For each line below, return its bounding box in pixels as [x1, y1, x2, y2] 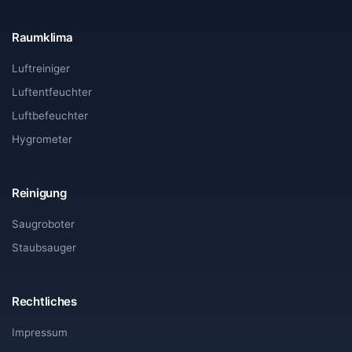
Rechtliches [12, 293, 77, 309]
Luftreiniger [12, 61, 70, 75]
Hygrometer [12, 132, 72, 145]
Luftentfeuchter [12, 85, 92, 98]
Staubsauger [12, 240, 76, 254]
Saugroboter [12, 217, 75, 230]
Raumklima [12, 29, 73, 45]
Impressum [12, 325, 68, 339]
